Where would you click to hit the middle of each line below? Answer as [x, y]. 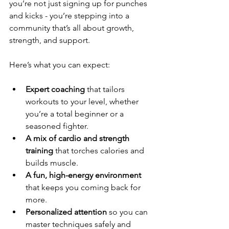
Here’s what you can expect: [60, 65]
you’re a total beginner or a [76, 114]
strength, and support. [50, 40]
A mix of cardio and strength [78, 138]
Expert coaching [55, 89]
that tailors [106, 89]
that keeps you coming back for [84, 187]
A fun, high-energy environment [83, 175]
